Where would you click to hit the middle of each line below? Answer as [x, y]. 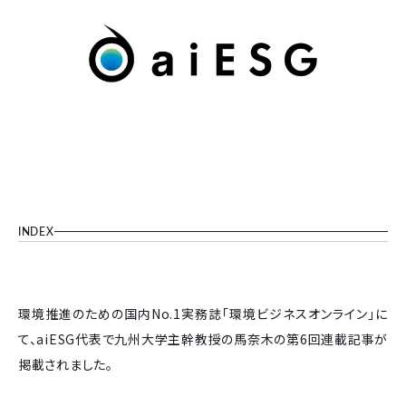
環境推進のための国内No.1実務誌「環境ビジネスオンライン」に [203, 313]
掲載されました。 [66, 364]
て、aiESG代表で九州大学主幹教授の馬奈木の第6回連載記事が [203, 338]
